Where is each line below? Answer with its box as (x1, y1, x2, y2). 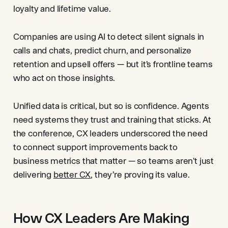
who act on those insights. (13, 73, 116, 83)
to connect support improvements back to (13, 142, 178, 152)
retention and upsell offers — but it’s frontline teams (13, 59, 213, 69)
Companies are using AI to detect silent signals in (13, 32, 205, 42)
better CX (53, 169, 91, 180)
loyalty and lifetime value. (13, 4, 111, 14)
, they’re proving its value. (91, 169, 190, 180)
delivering (13, 169, 53, 180)
